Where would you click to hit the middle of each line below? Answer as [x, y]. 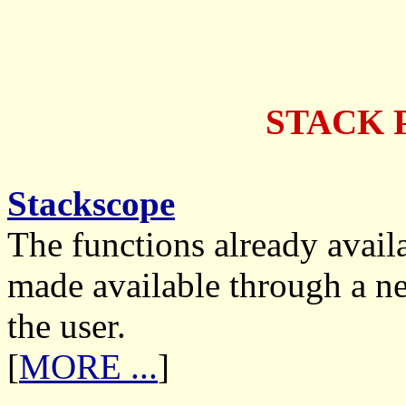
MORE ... [88, 367]
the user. [67, 326]
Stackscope [91, 203]
